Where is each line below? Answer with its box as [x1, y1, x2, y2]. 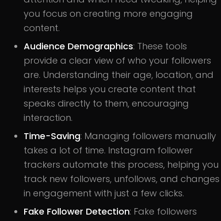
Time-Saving [24, 129, 80, 142]
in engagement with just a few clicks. [24, 186, 184, 199]
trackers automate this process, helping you [24, 158, 219, 171]
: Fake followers [130, 205, 197, 218]
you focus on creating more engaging [24, 7, 193, 20]
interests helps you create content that [24, 82, 196, 95]
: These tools [133, 39, 187, 52]
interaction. [24, 111, 73, 124]
